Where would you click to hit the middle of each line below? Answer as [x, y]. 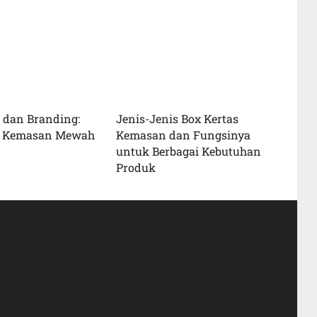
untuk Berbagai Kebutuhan [188, 151]
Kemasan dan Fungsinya [183, 134]
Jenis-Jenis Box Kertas [177, 118]
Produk [136, 167]
